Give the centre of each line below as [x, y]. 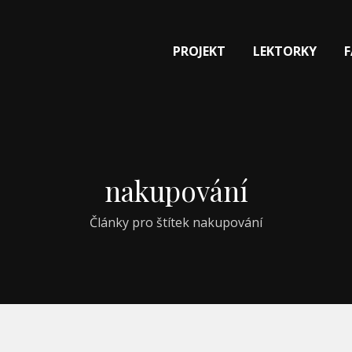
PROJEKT [199, 51]
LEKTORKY [285, 51]
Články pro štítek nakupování [176, 222]
